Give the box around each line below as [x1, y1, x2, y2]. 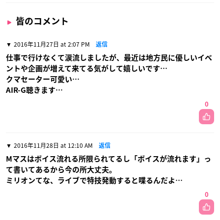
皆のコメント [16, 16, 69, 26]
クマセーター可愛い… [6, 75, 80, 83]
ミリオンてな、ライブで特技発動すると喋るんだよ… [6, 176, 183, 184]
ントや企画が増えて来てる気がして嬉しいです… [6, 64, 167, 72]
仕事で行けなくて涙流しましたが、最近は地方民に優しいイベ [6, 54, 212, 61]
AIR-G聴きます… [6, 86, 63, 94]
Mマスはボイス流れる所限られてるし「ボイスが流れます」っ [6, 155, 211, 163]
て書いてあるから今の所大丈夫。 [6, 165, 116, 173]
